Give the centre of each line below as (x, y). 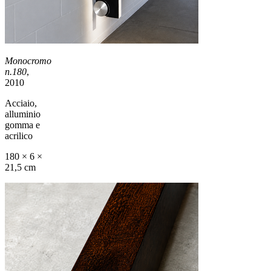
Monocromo (28, 60)
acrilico (19, 135)
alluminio (23, 114)
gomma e (22, 125)
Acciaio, (21, 103)
